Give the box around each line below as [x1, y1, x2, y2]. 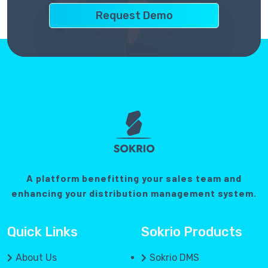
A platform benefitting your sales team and [26, 172, 242, 184]
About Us [16, 252, 57, 264]
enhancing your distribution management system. [11, 187, 257, 199]
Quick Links [7, 224, 78, 240]
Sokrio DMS [150, 252, 199, 264]
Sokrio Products [141, 224, 242, 240]
